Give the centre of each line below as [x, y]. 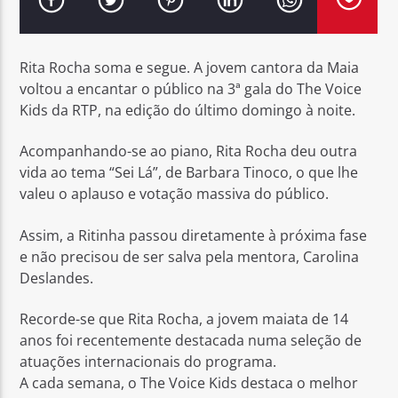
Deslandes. [57, 278]
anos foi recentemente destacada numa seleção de [191, 341]
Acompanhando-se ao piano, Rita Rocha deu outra [189, 151]
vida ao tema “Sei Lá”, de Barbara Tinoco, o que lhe [189, 173]
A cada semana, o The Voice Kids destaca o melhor [189, 383]
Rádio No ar [70, 124]
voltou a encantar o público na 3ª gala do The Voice [191, 88]
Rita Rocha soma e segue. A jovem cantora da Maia [190, 67]
